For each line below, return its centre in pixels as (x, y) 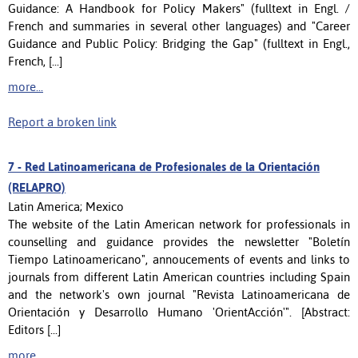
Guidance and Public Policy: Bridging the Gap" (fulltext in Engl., (179, 43)
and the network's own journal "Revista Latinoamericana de (179, 294)
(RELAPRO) (37, 187)
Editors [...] (34, 329)
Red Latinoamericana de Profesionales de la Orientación (172, 166)
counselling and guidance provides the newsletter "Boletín (179, 241)
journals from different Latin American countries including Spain (179, 276)
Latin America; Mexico (66, 206)
